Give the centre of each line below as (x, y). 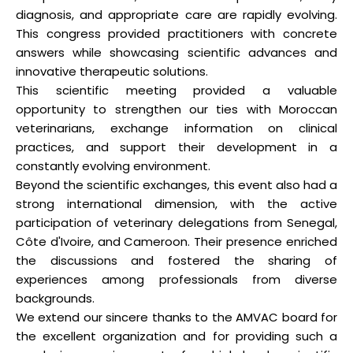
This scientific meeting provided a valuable (176, 91)
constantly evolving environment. (113, 166)
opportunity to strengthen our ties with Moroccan (176, 110)
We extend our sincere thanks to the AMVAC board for (176, 318)
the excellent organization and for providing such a (176, 336)
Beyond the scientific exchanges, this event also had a (176, 185)
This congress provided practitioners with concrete (176, 34)
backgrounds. (55, 299)
